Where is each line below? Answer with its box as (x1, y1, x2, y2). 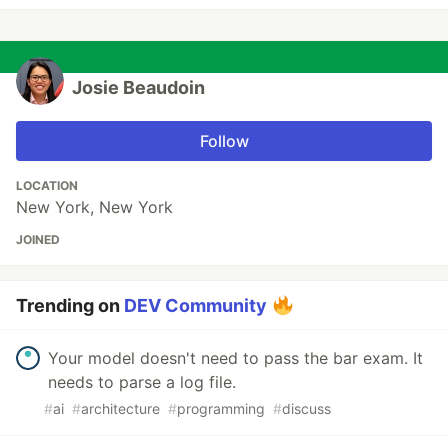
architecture (81, 400, 160, 418)
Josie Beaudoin (72, 77, 205, 99)
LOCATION (16, 178, 78, 194)
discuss (282, 400, 331, 418)
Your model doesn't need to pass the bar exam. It (48, 348, 423, 369)
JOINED (16, 232, 60, 248)
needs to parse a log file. (48, 372, 236, 393)
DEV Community (124, 295, 267, 317)
